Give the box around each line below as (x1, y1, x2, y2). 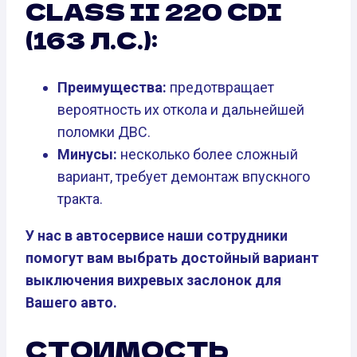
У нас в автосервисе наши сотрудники (25, 227, 288, 245)
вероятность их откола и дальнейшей (57, 101, 304, 119)
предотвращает (167, 79, 274, 96)
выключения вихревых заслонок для (25, 272, 281, 289)
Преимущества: (57, 79, 167, 96)
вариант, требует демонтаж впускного (57, 168, 310, 186)
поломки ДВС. (57, 124, 151, 141)
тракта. (57, 190, 103, 208)
